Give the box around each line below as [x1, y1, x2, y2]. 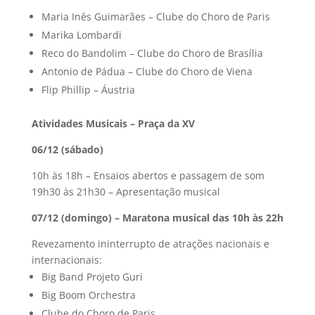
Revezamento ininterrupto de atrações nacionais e [31, 236, 269, 250]
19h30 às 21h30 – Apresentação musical [31, 184, 220, 198]
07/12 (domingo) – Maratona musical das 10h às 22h [31, 210, 283, 224]
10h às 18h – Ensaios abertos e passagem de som [31, 168, 264, 182]
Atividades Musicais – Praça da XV [31, 116, 195, 130]
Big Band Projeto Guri [41, 269, 143, 283]
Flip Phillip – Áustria [41, 82, 135, 96]
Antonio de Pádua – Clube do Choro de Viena [41, 64, 252, 78]
